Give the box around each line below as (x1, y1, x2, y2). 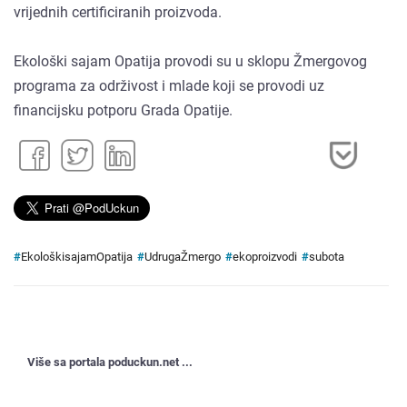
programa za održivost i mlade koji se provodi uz (14, 77, 324, 95)
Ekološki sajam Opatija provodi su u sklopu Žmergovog (14, 53, 367, 71)
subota (309, 250, 344, 264)
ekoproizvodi (233, 250, 297, 264)
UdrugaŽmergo (144, 250, 221, 264)
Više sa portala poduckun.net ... (27, 354, 193, 369)
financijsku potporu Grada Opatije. (14, 102, 233, 120)
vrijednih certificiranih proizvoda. (14, 4, 222, 22)
